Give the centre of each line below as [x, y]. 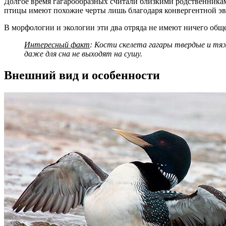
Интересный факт [57, 45]
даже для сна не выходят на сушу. [83, 54]
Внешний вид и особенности [82, 75]
